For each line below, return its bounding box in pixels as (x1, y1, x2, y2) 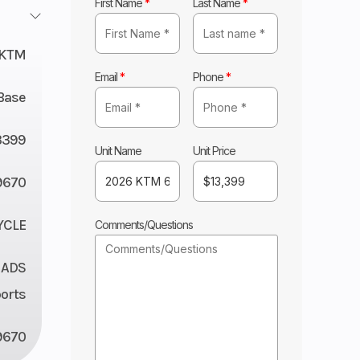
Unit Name (95, 143, 142, 157)
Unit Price (193, 143, 236, 157)
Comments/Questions (95, 217, 194, 231)
